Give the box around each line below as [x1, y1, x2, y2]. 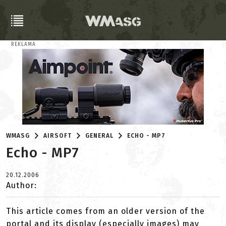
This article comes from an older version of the [6, 206, 205, 216]
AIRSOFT [43, 132, 72, 139]
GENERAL [85, 132, 114, 139]
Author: [6, 181, 37, 190]
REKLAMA [11, 41, 36, 47]
